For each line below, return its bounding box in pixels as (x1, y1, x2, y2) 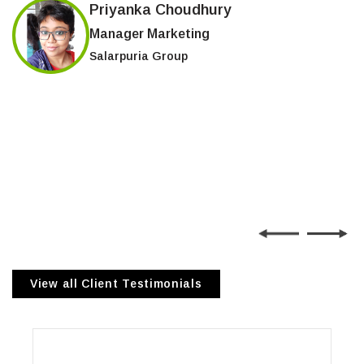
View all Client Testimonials (30, 277, 202, 291)
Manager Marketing (89, 27, 210, 41)
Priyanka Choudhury (89, 2, 232, 19)
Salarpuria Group (89, 50, 188, 63)
